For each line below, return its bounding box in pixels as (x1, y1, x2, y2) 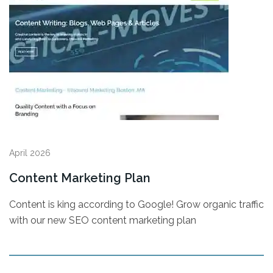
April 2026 (9, 148, 51, 158)
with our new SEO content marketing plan (9, 214, 196, 226)
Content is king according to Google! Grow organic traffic (9, 199, 264, 210)
